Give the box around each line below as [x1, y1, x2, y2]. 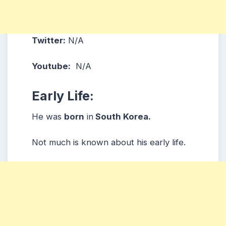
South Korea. [93, 111, 151, 122]
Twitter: [32, 35, 66, 46]
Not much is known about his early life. [32, 137, 186, 147]
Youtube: [32, 61, 71, 72]
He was [32, 111, 64, 122]
